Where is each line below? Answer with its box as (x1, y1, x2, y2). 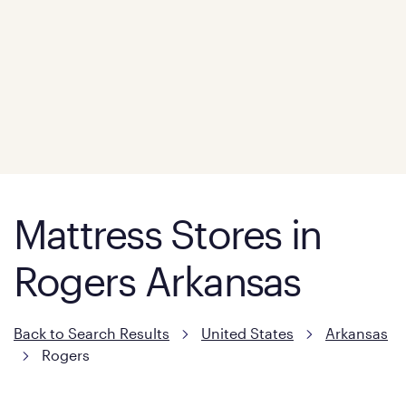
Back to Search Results (14, 324, 169, 342)
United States (201, 324, 294, 342)
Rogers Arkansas (14, 257, 301, 304)
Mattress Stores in (14, 210, 322, 257)
